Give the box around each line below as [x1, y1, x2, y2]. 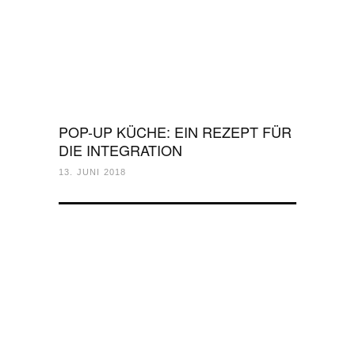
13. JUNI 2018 [59, 167, 127, 177]
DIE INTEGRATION [59, 139, 182, 160]
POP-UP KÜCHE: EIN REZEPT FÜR [59, 121, 292, 142]
